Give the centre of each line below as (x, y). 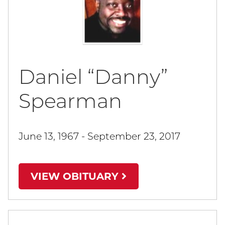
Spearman (70, 101)
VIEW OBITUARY (76, 177)
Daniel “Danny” (93, 77)
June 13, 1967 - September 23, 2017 (99, 136)
